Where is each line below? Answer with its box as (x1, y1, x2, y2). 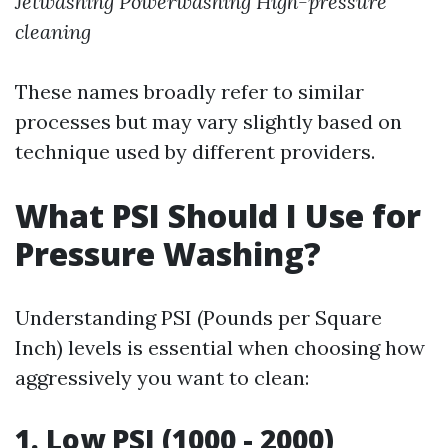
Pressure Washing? (15, 232, 321, 275)
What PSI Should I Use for (15, 194, 421, 237)
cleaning (15, 19, 91, 44)
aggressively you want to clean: (15, 365, 309, 390)
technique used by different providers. (15, 139, 375, 164)
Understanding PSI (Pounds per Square (15, 305, 382, 330)
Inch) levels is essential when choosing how (15, 335, 425, 360)
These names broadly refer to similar (15, 79, 364, 104)
